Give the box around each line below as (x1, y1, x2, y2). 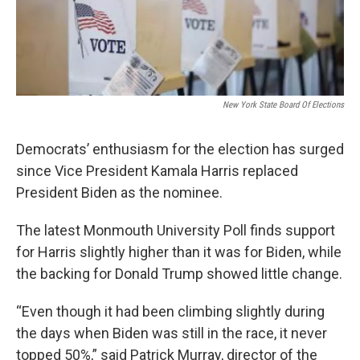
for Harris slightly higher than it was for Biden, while (16, 243, 342, 261)
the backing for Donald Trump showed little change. (16, 265, 342, 283)
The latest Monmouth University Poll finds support (16, 222, 335, 239)
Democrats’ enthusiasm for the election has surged (16, 141, 344, 158)
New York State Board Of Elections (223, 100, 344, 111)
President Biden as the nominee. (16, 184, 223, 202)
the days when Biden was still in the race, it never (16, 325, 327, 342)
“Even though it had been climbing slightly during (16, 303, 325, 321)
